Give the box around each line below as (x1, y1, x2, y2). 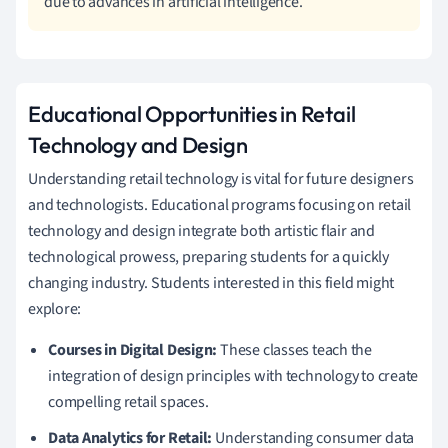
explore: (28, 297, 82, 320)
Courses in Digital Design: (48, 338, 218, 361)
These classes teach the (217, 338, 373, 361)
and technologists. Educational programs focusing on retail (28, 193, 412, 216)
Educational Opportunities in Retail (28, 99, 356, 128)
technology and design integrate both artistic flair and (28, 219, 375, 242)
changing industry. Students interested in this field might (28, 271, 395, 294)
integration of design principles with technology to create (48, 364, 419, 387)
